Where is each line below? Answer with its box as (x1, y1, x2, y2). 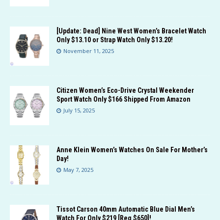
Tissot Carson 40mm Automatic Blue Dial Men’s (56, 205, 195, 214)
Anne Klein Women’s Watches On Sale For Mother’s (56, 146, 208, 154)
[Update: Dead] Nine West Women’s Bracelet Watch (56, 27, 206, 35)
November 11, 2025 (63, 47, 114, 55)
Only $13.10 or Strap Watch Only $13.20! (56, 36, 173, 44)
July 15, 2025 (63, 107, 95, 114)
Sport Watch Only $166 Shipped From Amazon (56, 95, 191, 104)
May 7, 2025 (63, 166, 93, 174)
